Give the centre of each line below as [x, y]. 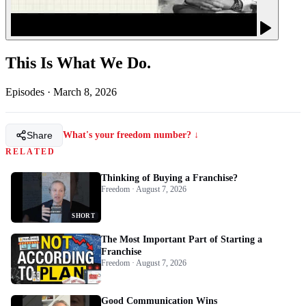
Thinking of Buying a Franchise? [169, 178]
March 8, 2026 [85, 92]
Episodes [25, 92]
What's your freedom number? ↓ [131, 135]
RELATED [31, 151]
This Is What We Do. [78, 62]
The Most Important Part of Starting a [182, 239]
